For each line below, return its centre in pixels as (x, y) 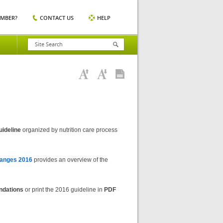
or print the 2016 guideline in (64, 190)
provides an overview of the (70, 160)
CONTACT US (57, 18)
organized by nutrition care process (69, 130)
